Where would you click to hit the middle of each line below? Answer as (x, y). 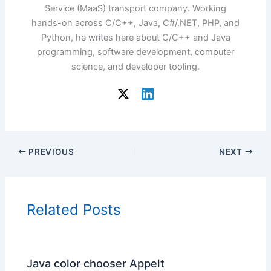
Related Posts (74, 210)
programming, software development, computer (135, 52)
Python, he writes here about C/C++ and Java (135, 37)
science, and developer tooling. (135, 66)
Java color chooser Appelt (96, 263)
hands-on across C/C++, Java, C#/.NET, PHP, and (135, 23)
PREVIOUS (50, 152)
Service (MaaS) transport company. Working (135, 8)
